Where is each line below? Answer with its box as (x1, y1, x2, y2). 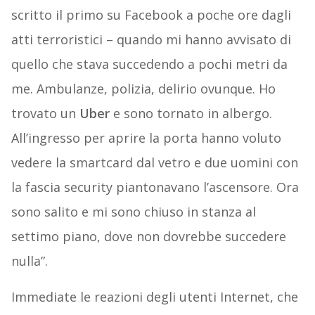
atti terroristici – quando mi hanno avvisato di (11, 31, 291, 49)
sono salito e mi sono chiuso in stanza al (11, 203, 256, 221)
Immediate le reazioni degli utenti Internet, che (11, 288, 298, 306)
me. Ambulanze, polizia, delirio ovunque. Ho (11, 80, 276, 98)
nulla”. (11, 252, 48, 270)
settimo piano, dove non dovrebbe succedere (11, 228, 286, 245)
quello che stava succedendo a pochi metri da (11, 56, 288, 73)
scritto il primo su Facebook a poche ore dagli (11, 6, 291, 24)
